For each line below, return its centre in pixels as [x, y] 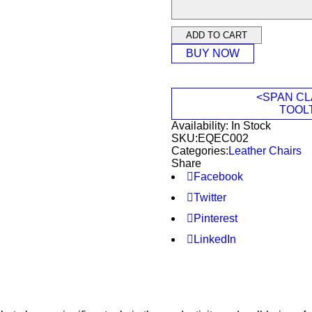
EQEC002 [224, 138]
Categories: [200, 151]
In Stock [251, 126]
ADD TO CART [217, 35]
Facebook [219, 177]
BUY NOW [213, 53]
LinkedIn [215, 239]
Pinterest [216, 218]
